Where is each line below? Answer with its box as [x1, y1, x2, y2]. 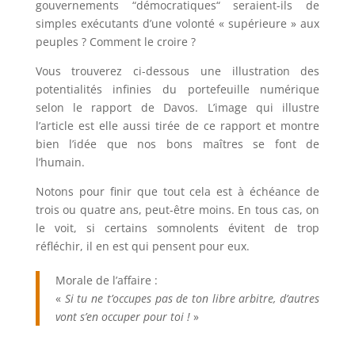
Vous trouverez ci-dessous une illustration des [35, 63, 320, 79]
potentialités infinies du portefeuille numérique [35, 82, 320, 97]
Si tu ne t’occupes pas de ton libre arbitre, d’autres [64, 291, 320, 307]
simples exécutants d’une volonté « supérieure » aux [35, 16, 320, 32]
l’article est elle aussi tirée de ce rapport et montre [35, 118, 320, 134]
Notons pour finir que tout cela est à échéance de [35, 184, 320, 200]
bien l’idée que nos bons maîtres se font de [35, 136, 320, 152]
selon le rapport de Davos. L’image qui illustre [35, 100, 320, 116]
